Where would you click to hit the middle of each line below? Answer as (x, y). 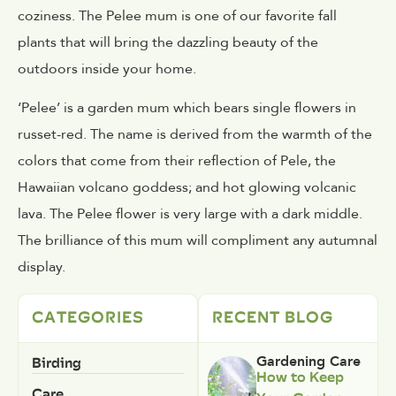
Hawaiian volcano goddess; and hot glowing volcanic (187, 188)
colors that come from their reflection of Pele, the (177, 161)
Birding (57, 362)
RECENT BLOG (273, 316)
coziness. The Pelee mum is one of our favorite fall (177, 15)
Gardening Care (308, 361)
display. (42, 267)
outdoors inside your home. (107, 69)
